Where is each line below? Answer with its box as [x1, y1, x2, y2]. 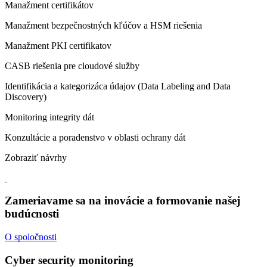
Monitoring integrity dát [5, 111, 94, 122]
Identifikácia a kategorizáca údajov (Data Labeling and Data [5, 80, 231, 91]
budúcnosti [5, 207, 59, 221]
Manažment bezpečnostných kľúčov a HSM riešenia [5, 20, 202, 30]
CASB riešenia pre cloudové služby [5, 60, 139, 71]
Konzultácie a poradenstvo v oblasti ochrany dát [5, 132, 185, 142]
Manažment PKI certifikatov [5, 40, 111, 51]
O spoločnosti [5, 231, 57, 242]
